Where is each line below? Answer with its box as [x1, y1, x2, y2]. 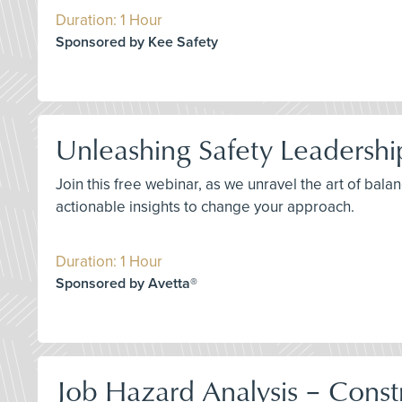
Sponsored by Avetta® [56, 274, 197, 293]
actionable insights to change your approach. [56, 197, 354, 216]
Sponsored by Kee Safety [56, 32, 218, 51]
